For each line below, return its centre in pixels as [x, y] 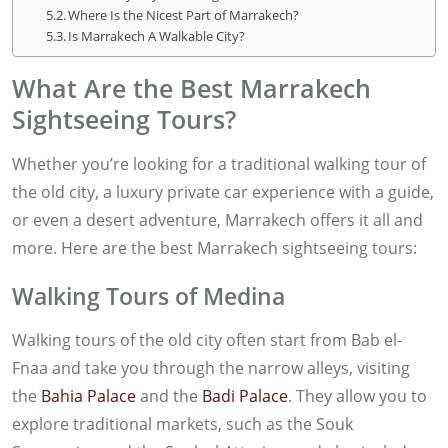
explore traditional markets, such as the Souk [182, 424]
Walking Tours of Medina [148, 296]
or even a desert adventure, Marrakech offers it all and [217, 220]
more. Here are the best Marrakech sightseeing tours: [214, 248]
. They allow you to [357, 396]
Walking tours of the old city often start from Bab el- [207, 340]
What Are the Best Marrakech [191, 88]
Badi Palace [245, 396]
